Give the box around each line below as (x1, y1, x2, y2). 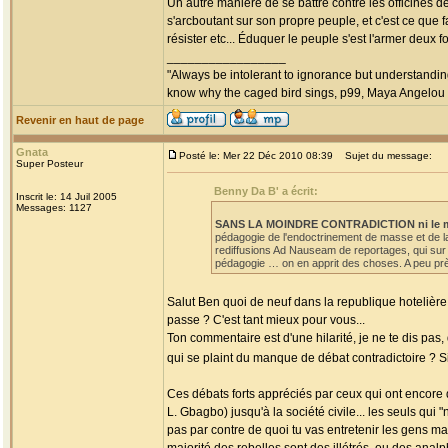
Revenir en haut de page (16, 114, 144, 126)
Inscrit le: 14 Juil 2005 (16, 191, 117, 202)
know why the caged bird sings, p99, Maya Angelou (167, 86, 445, 100)
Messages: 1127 (16, 202, 92, 213)
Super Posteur (16, 158, 83, 169)
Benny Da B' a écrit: (214, 185, 318, 197)
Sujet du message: (336, 150, 432, 161)
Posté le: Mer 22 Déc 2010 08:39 (179, 150, 333, 161)
